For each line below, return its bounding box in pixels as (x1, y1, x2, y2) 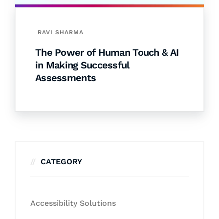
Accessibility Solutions (30, 198, 116, 208)
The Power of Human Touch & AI (35, 46, 179, 58)
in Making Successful (35, 59, 130, 71)
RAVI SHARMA (38, 28, 84, 36)
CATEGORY (41, 156, 82, 166)
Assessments (35, 71, 96, 84)
